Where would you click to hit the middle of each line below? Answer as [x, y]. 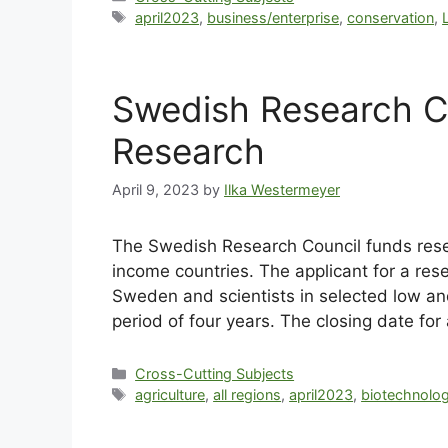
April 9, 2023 [155, 189]
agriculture [170, 394]
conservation [391, 17]
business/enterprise [273, 17]
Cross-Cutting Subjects [215, 373]
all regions [247, 394]
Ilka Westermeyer [282, 189]
